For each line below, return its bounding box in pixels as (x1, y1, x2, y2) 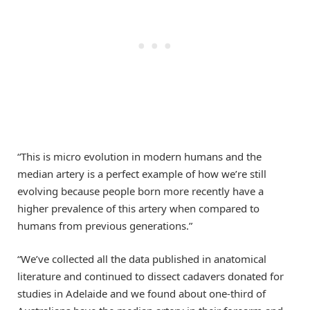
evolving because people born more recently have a (17, 183, 264, 198)
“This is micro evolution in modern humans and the (17, 149, 262, 163)
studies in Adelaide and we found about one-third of (17, 286, 266, 300)
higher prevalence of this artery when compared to (17, 201, 259, 215)
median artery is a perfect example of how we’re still (17, 166, 266, 181)
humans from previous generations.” (17, 218, 192, 232)
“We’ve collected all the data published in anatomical (17, 251, 266, 266)
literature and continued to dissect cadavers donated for (17, 268, 284, 283)
